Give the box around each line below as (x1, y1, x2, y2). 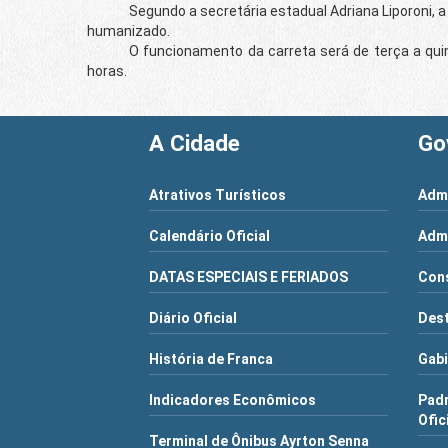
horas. (87, 62, 127, 79)
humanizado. (87, 22, 170, 39)
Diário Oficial (148, 309, 237, 326)
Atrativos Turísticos (148, 186, 286, 203)
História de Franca (148, 350, 273, 367)
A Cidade (148, 129, 240, 156)
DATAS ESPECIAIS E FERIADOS (148, 268, 348, 285)
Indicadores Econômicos (148, 391, 316, 408)
